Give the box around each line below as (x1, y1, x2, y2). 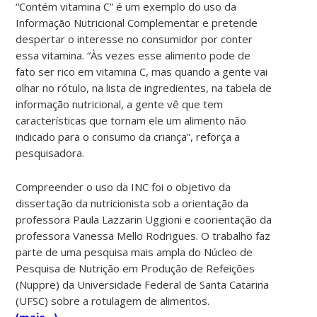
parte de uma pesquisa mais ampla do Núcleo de (16, 244, 253, 259)
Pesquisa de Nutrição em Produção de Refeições (16, 260, 255, 275)
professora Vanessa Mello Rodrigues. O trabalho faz (16, 228, 271, 243)
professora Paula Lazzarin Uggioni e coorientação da (16, 212, 272, 226)
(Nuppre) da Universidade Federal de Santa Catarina (16, 277, 270, 292)
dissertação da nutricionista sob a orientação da (16, 195, 249, 210)
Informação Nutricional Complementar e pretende (16, 15, 258, 30)
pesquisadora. (16, 145, 85, 160)
